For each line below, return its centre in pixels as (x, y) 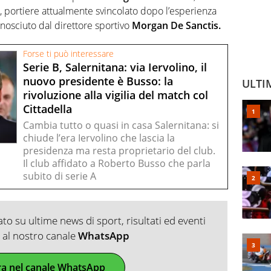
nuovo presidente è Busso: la (98, 81)
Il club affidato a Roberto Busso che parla (117, 164)
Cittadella (47, 109)
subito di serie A (60, 176)
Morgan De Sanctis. (176, 25)
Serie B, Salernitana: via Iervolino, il (115, 67)
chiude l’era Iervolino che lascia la (99, 138)
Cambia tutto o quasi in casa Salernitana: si (121, 126)
